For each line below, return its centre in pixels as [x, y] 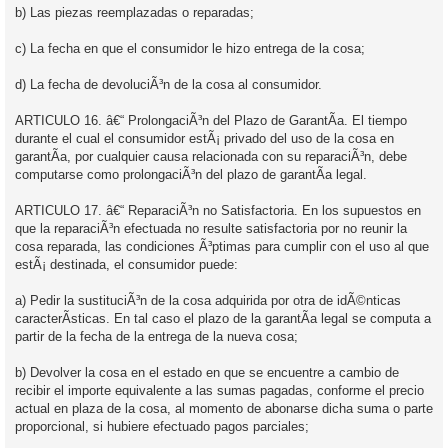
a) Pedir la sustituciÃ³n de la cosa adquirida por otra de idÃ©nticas [208, 300]
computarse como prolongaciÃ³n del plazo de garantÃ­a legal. [191, 174]
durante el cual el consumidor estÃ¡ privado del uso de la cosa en [204, 138]
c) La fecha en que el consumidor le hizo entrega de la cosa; [190, 48]
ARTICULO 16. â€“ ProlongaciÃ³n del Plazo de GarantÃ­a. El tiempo [211, 120]
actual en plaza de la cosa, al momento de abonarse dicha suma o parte [224, 408]
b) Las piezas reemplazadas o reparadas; [134, 12]
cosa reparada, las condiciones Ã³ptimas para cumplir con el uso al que [222, 246]
